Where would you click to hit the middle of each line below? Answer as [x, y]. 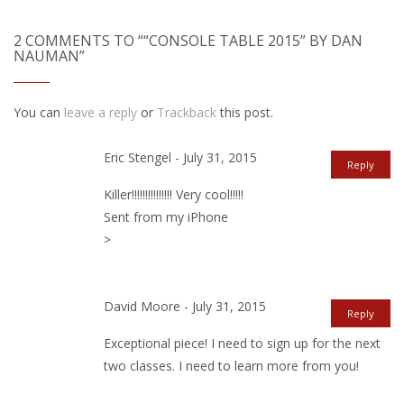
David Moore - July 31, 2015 [185, 306]
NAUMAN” [49, 56]
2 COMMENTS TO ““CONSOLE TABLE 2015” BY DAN [188, 41]
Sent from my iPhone [166, 217]
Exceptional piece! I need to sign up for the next [242, 344]
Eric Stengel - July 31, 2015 [180, 157]
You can [39, 112]
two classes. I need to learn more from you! [231, 366]
